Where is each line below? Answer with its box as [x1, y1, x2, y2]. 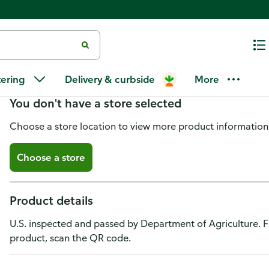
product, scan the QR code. [10, 232, 131, 244]
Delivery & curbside [65, 73, 155, 85]
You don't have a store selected [10, 95, 181, 110]
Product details [10, 193, 93, 208]
